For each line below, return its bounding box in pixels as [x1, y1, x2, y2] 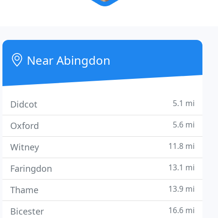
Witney [10, 141, 39, 153]
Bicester [10, 205, 44, 217]
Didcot [10, 98, 38, 110]
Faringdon [10, 163, 53, 174]
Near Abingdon [24, 52, 111, 68]
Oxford [10, 120, 39, 131]
